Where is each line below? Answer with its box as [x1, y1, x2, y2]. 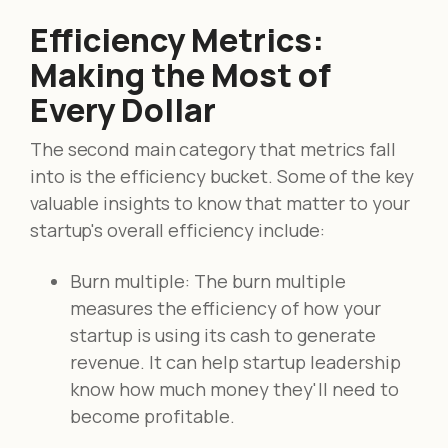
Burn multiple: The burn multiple [70, 269, 346, 294]
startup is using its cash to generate [70, 323, 376, 348]
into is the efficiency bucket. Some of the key [30, 164, 415, 189]
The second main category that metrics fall [30, 137, 396, 162]
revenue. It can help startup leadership [70, 350, 401, 375]
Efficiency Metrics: [30, 18, 324, 63]
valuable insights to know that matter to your [30, 191, 410, 216]
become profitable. [70, 404, 235, 429]
